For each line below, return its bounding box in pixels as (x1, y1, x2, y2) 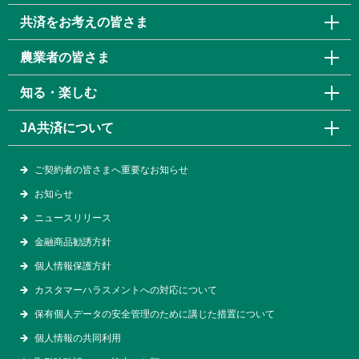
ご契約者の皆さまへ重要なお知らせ (34, 164, 188, 176)
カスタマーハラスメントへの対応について (34, 284, 217, 296)
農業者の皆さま (20, 50, 110, 64)
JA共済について (20, 120, 114, 135)
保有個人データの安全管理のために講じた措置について (34, 309, 275, 321)
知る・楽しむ (20, 85, 97, 99)
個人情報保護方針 (34, 260, 111, 272)
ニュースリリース (34, 212, 111, 224)
